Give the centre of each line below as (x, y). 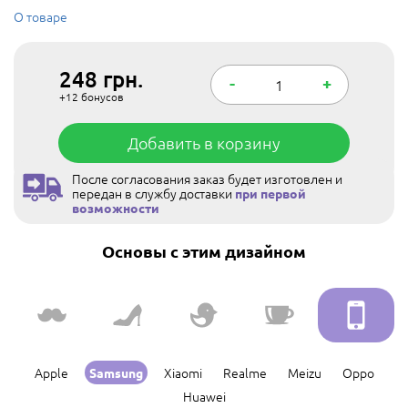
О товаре (41, 16)
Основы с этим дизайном (204, 251)
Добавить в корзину (204, 143)
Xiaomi (183, 372)
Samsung (116, 372)
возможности (116, 208)
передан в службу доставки (153, 193)
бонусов (102, 97)
